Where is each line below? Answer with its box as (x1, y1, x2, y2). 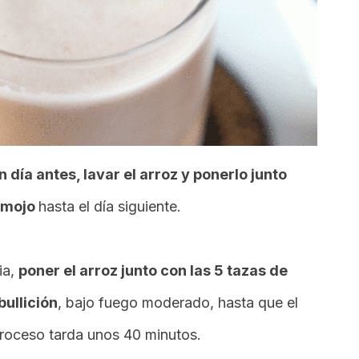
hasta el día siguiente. (38, 198, 181, 215)
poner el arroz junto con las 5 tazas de (18, 262, 288, 279)
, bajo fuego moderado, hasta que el (58, 294, 298, 311)
